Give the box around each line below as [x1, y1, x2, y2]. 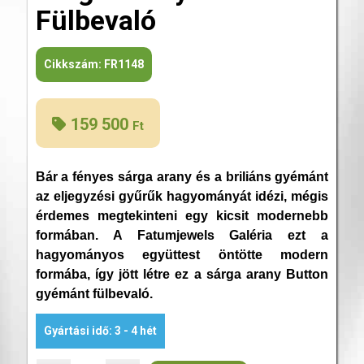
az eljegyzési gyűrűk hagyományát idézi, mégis [35, 188, 329, 203]
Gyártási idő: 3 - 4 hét [43, 323, 157, 337]
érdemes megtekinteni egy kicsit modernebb [35, 208, 329, 223]
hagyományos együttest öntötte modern [35, 247, 329, 262]
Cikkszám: [43, 58, 104, 71]
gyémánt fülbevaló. [35, 286, 153, 301]
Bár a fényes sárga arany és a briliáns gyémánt [35, 169, 329, 184]
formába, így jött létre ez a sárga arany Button [35, 266, 329, 281]
